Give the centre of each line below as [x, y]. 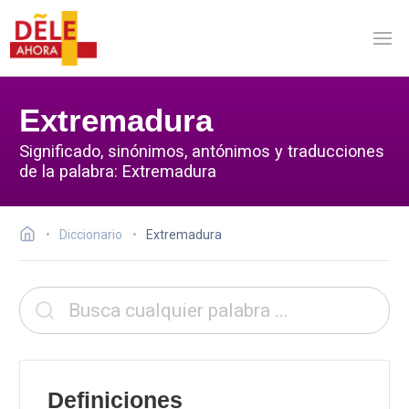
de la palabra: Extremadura [118, 171]
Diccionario [91, 235]
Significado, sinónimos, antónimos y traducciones [202, 151]
